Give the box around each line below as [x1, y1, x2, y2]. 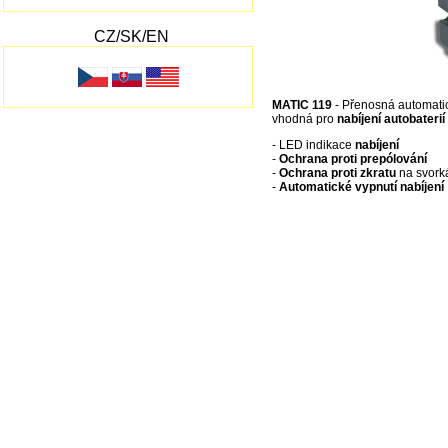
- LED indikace [272, 138, 355, 153]
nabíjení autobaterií [337, 112, 445, 127]
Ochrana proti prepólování [279, 152, 427, 167]
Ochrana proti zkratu [279, 166, 396, 181]
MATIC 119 [272, 98, 332, 113]
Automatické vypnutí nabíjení [279, 180, 444, 195]
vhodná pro [272, 112, 337, 127]
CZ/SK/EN [94, 28, 169, 45]
